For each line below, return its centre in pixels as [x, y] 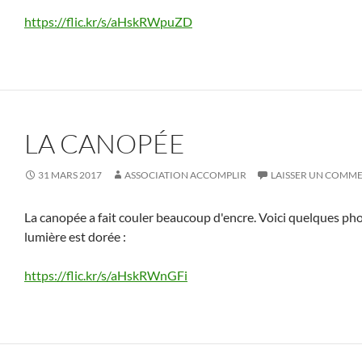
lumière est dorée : [75, 236]
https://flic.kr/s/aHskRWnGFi [106, 275]
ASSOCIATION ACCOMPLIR [185, 175]
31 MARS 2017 [70, 175]
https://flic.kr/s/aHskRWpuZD [108, 21]
